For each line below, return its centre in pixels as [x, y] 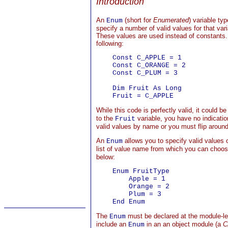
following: [110, 44]
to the [106, 118]
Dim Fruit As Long [139, 88]
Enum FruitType [133, 171]
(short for [138, 20]
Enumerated [171, 20]
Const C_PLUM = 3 [137, 73]
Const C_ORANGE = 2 [141, 65]
